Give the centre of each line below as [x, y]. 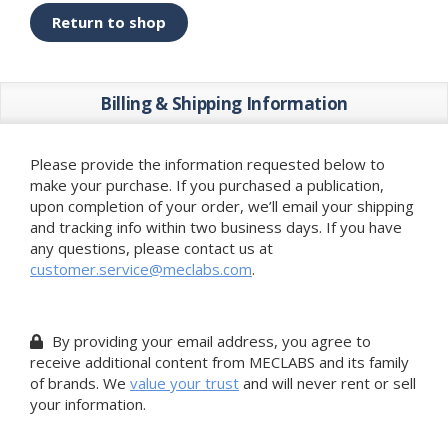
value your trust [184, 382]
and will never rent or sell [327, 382]
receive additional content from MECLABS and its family [219, 361]
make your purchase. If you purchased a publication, [207, 184]
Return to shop [108, 22]
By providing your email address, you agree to [210, 340]
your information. [88, 403]
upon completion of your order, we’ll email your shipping [222, 205]
